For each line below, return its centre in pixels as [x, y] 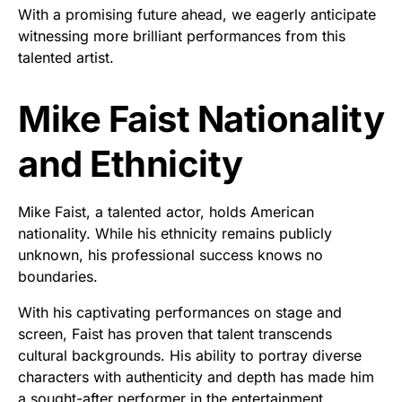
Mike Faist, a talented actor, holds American [166, 212]
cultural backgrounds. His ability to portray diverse [190, 356]
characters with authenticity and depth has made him [196, 377]
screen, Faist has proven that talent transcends [175, 334]
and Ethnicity [131, 164]
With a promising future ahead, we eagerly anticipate [197, 15]
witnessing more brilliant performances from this [182, 36]
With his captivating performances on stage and [180, 313]
